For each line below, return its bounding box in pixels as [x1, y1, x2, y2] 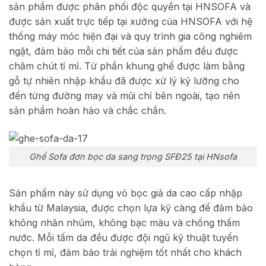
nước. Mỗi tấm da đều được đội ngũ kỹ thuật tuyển [9, 231, 238, 243]
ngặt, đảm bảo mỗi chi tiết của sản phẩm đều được [9, 45, 238, 58]
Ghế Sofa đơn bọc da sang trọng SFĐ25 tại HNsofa [29, 151, 237, 161]
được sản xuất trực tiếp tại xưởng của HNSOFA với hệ [9, 15, 252, 28]
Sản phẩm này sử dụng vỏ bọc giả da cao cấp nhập [9, 186, 242, 199]
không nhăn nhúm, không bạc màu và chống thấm [9, 216, 240, 229]
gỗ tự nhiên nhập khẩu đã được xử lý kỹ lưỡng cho [9, 75, 239, 87]
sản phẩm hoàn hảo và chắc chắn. [9, 104, 166, 117]
